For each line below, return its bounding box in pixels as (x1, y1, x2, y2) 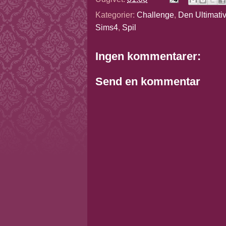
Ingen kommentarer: (95, 50, 201, 63)
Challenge (137, 11, 174, 19)
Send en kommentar (95, 75, 200, 88)
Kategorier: (95, 11, 137, 19)
